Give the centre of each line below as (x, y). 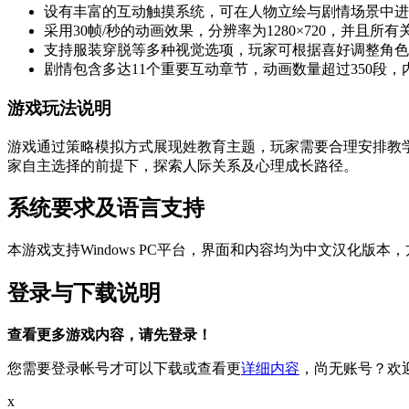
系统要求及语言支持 (106, 209)
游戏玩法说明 (59, 108)
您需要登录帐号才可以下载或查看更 (124, 369)
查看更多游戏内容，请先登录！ (110, 335)
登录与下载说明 (84, 294)
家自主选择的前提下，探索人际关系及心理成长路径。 (183, 165)
